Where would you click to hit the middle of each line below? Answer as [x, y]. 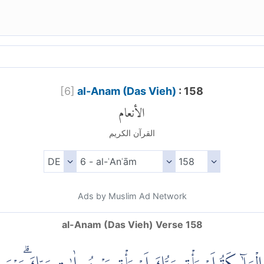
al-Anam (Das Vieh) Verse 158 [132, 225]
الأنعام [132, 110]
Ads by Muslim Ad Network [132, 196]
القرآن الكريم [132, 133]
